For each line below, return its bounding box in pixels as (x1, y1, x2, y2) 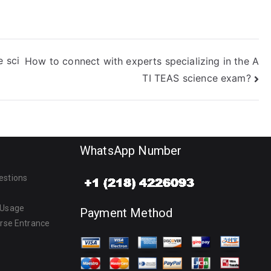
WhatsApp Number (80, 143, 182, 158)
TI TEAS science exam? (142, 72, 251, 85)
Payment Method (80, 206, 173, 221)
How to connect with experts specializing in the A (25, 54, 259, 67)
